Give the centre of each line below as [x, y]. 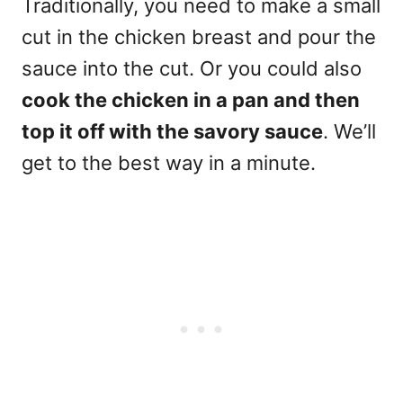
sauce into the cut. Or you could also [192, 68]
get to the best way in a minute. [169, 162]
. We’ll [349, 131]
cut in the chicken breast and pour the [199, 36]
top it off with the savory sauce [172, 131]
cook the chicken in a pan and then [191, 99]
